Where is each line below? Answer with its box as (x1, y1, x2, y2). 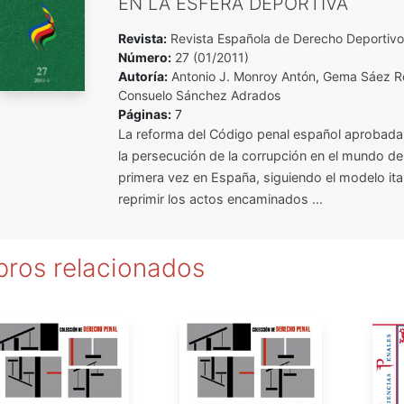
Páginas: (117, 106, 171, 122)
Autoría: (117, 68, 168, 84)
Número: (117, 49, 171, 65)
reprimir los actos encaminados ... (117, 190, 323, 207)
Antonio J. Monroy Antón (170, 68, 316, 84)
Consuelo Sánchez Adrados (117, 87, 280, 103)
